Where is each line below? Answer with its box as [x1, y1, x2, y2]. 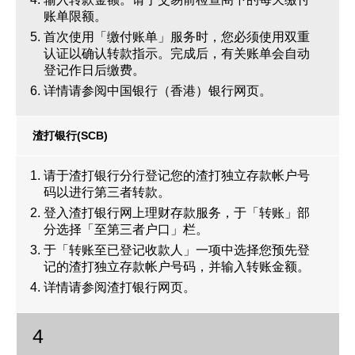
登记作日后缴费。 [44, 63, 145, 77]
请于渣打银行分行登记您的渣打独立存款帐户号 [44, 169, 310, 182]
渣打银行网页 [107, 281, 183, 294]
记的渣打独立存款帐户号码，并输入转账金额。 [44, 260, 310, 273]
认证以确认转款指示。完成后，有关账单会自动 [44, 47, 310, 60]
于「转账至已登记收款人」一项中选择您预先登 [44, 243, 310, 257]
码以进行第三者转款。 [44, 185, 170, 199]
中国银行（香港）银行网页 [107, 84, 259, 97]
